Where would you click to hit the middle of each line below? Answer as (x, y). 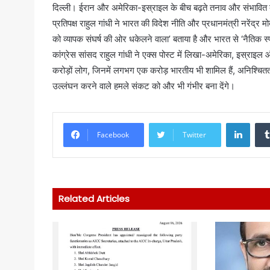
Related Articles (94, 198)
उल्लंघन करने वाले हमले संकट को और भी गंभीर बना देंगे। (144, 86)
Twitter (194, 134)
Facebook (113, 134)
